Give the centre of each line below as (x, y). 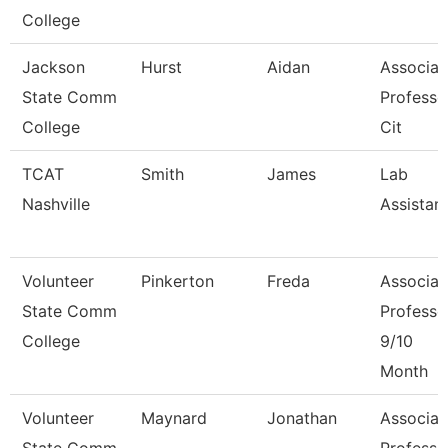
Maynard (174, 418)
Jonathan (302, 418)
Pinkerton (177, 281)
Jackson (53, 67)
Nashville (56, 204)
